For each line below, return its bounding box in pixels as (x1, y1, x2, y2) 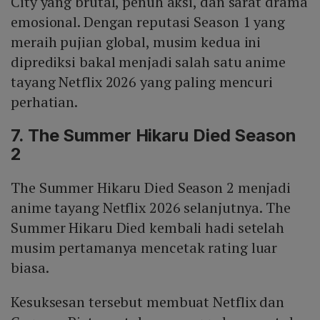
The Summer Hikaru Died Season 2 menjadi (11, 177, 291, 197)
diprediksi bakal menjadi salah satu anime (11, 51, 286, 71)
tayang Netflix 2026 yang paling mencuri (11, 71, 274, 91)
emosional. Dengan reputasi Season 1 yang (11, 11, 285, 31)
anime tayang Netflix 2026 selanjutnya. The (11, 197, 291, 217)
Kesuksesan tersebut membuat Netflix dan (11, 291, 285, 311)
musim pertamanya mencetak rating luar (11, 237, 278, 257)
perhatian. (11, 91, 79, 111)
